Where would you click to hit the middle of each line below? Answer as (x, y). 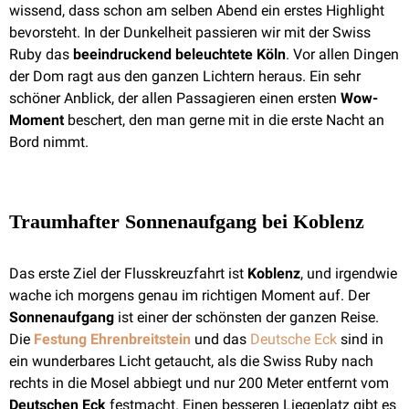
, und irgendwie (349, 273)
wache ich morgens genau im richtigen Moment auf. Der (189, 295)
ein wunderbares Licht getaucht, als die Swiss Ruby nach (191, 361)
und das (222, 339)
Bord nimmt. (49, 142)
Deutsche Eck (294, 339)
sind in (360, 339)
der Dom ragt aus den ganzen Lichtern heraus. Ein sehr (185, 76)
